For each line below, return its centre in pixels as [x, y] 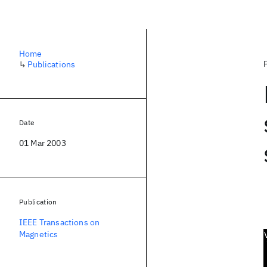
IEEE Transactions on [60, 222]
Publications [52, 64]
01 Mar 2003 [43, 143]
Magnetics [39, 234]
